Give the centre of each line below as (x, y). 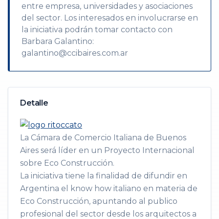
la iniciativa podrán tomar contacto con (97, 30)
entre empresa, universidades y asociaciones (107, 6)
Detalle (34, 103)
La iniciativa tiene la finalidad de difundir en (104, 176)
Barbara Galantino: (58, 41)
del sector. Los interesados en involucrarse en (110, 18)
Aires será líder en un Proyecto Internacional (107, 150)
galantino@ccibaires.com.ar (75, 53)
